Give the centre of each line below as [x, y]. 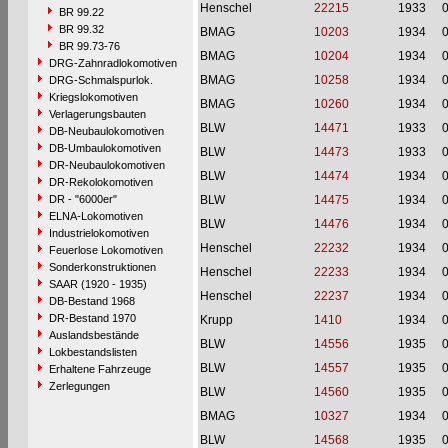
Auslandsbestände [93, 335]
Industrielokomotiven [98, 233]
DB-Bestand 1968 [91, 301]
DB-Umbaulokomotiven [104, 148]
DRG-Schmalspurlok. [100, 80]
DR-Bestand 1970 [92, 318]
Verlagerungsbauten [97, 114]
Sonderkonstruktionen [102, 267]
